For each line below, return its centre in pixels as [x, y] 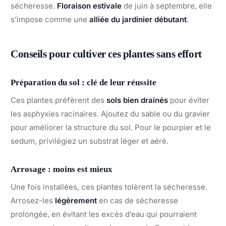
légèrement [76, 201]
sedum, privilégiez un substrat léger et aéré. [90, 141]
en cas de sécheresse [137, 201]
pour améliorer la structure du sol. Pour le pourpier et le [111, 128]
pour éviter [189, 100]
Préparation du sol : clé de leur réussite [83, 82]
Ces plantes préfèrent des [59, 100]
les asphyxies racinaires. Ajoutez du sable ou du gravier [110, 114]
